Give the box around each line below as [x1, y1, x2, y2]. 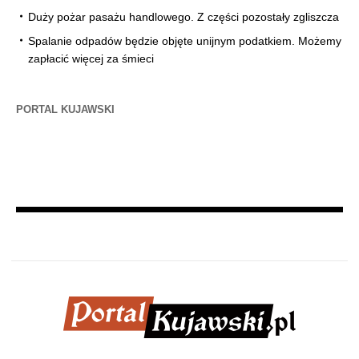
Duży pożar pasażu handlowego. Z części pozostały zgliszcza [28, 10, 339, 24]
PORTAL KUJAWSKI [16, 103, 115, 116]
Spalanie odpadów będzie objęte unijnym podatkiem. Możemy [28, 34, 341, 48]
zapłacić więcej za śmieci [28, 52, 154, 66]
